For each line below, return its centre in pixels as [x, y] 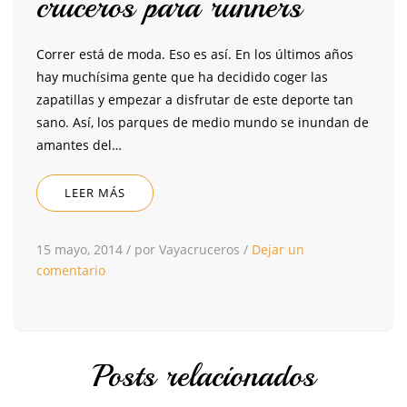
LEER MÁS [95, 193]
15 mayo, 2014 [79, 250]
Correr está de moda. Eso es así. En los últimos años [195, 55]
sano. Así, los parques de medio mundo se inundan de [203, 123]
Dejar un [278, 250]
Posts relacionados [203, 377]
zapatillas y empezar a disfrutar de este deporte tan [195, 100]
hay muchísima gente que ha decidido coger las [182, 77]
